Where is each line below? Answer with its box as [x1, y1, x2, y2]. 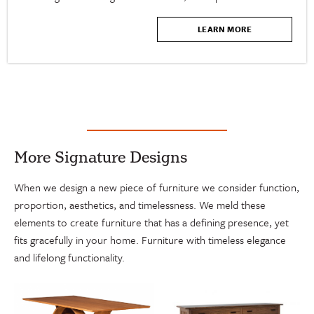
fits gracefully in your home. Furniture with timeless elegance [14, 231, 286, 247]
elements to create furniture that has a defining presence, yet [14, 214, 289, 230]
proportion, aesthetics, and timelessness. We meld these [14, 196, 266, 212]
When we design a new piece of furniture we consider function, [14, 179, 299, 195]
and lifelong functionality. [14, 249, 125, 265]
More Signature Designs [14, 146, 187, 169]
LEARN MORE [197, 22, 252, 35]
